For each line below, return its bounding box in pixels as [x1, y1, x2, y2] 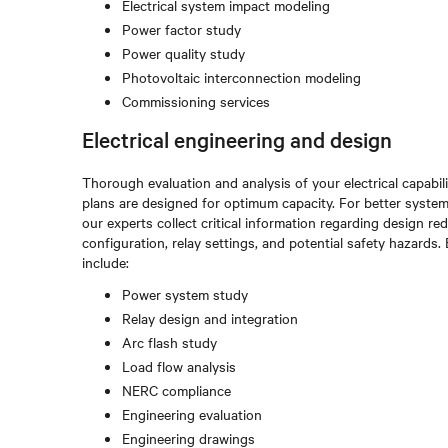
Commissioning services [122, 91, 270, 111]
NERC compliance [122, 380, 231, 400]
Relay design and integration [122, 308, 298, 328]
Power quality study [122, 43, 245, 63]
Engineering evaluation [122, 404, 262, 424]
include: [82, 252, 129, 272]
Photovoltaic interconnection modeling [122, 67, 361, 87]
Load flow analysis [122, 356, 236, 376]
